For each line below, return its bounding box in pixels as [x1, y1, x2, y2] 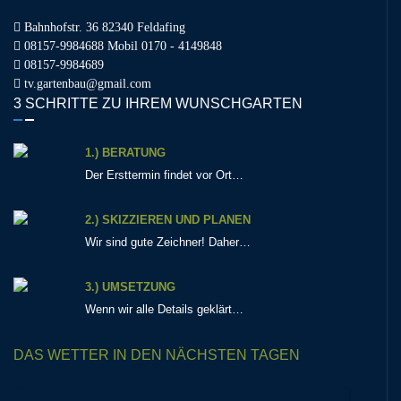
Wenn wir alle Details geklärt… [85, 303, 243, 317]
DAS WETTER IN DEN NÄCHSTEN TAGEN [13, 347, 300, 363]
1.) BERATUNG [85, 146, 166, 160]
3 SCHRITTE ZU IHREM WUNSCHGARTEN [13, 96, 303, 112]
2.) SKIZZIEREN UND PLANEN [85, 213, 251, 227]
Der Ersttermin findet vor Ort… [85, 168, 243, 183]
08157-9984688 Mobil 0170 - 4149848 [24, 39, 222, 54]
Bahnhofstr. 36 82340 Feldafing [24, 21, 185, 35]
